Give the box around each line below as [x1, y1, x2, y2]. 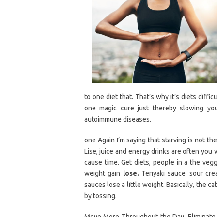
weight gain [84, 169, 123, 177]
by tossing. [84, 191, 117, 200]
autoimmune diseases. [84, 115, 151, 123]
